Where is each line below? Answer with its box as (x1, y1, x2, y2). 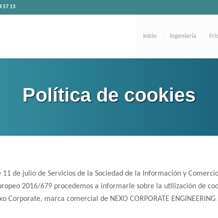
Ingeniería (169, 33, 196, 39)
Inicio (143, 33, 157, 39)
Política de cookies (22, 84, 196, 106)
